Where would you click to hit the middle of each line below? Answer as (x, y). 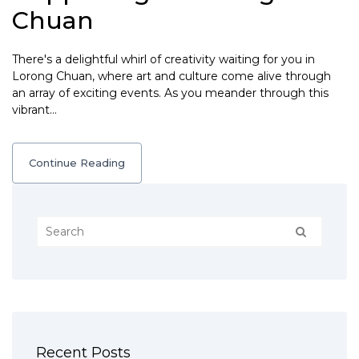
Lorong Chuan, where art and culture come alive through (171, 76)
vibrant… (34, 110)
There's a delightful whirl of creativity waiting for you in (163, 59)
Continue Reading (77, 163)
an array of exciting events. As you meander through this (170, 93)
